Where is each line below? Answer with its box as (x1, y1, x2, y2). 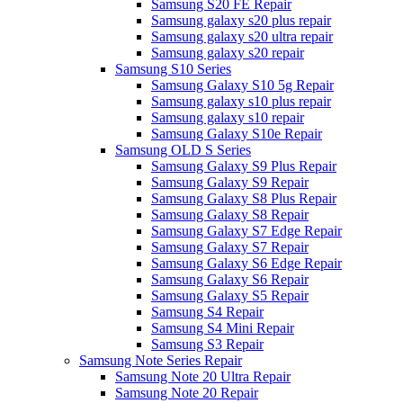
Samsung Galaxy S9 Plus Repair (151, 157, 336, 174)
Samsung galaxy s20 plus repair (151, 12, 331, 28)
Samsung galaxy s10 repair (151, 109, 304, 125)
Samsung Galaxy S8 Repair (151, 206, 309, 222)
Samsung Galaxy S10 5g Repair (151, 76, 334, 93)
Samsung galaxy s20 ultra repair (151, 28, 333, 44)
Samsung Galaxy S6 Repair (151, 271, 309, 287)
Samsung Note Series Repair (79, 352, 242, 368)
